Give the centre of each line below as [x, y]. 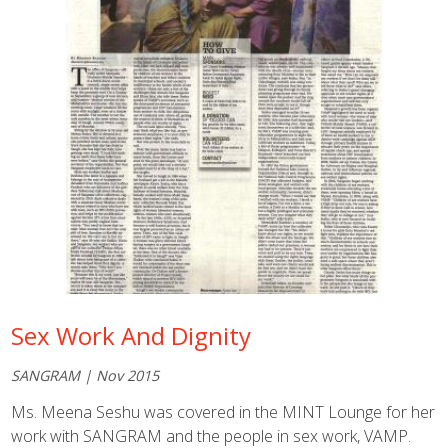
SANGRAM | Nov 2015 [85, 376]
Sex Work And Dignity [131, 335]
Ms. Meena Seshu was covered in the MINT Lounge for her [223, 411]
